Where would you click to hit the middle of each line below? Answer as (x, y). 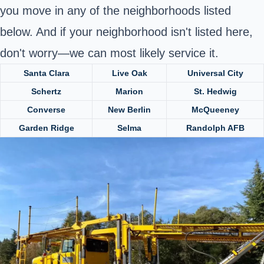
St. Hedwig (215, 91)
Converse (46, 109)
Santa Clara (46, 73)
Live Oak (129, 73)
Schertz (46, 91)
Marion (129, 91)
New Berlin (129, 109)
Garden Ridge (46, 128)
